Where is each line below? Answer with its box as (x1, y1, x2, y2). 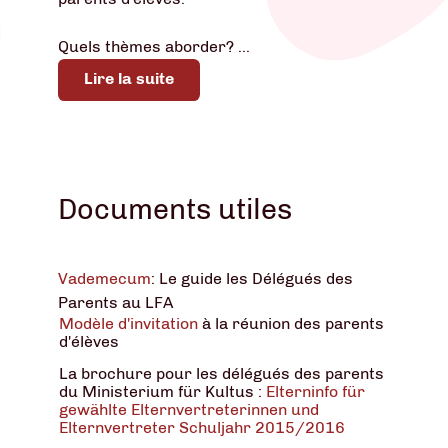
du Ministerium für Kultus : (59, 381, 266, 401)
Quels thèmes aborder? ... (58, 36, 250, 56)
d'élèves (59, 332, 119, 352)
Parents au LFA (58, 293, 173, 313)
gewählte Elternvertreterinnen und (59, 399, 319, 419)
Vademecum (58, 269, 151, 289)
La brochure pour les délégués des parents (59, 363, 384, 383)
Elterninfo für (266, 381, 365, 401)
